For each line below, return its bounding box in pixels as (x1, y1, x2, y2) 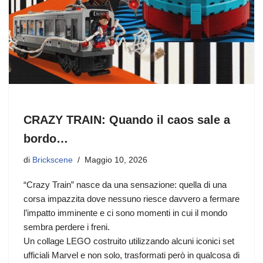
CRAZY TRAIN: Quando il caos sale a (23, 113, 230, 126)
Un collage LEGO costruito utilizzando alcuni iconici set (23, 235, 234, 246)
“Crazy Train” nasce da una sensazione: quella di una (23, 179, 227, 190)
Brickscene (32, 155, 73, 164)
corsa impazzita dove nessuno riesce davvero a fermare (23, 193, 240, 204)
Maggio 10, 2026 (85, 155, 147, 164)
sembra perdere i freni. (23, 221, 110, 232)
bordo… (23, 131, 68, 145)
